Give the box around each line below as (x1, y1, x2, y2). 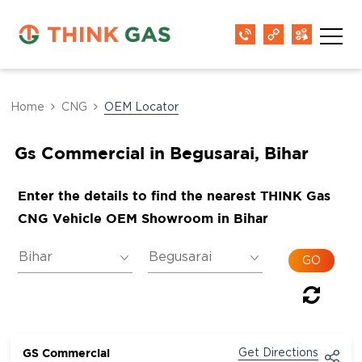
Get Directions (238, 347, 318, 359)
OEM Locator (104, 102, 179, 113)
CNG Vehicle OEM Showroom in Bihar (17, 211, 268, 225)
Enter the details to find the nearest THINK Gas (17, 188, 330, 203)
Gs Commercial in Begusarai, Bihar (14, 143, 309, 162)
